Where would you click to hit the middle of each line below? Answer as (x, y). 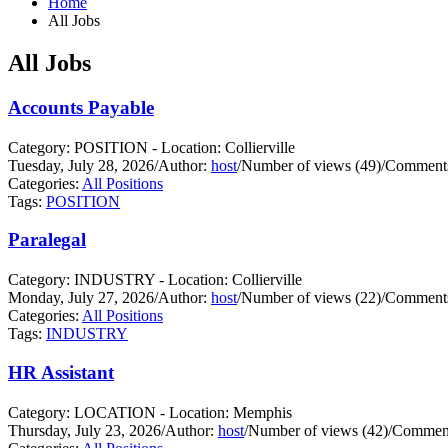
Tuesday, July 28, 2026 (81, 165)
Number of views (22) (311, 298)
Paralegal (47, 240)
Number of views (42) (318, 430)
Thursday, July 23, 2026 (84, 430)
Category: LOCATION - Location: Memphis (150, 412)
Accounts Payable (81, 107)
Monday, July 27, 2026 (81, 298)
